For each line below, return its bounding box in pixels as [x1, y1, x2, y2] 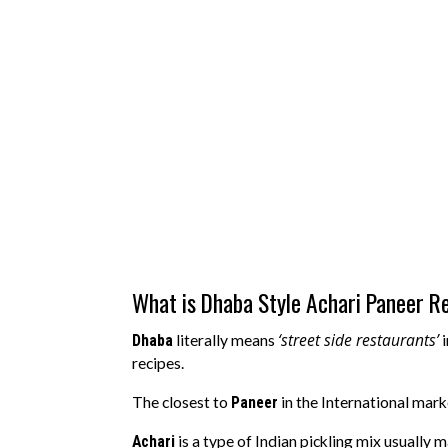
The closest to [132, 392, 231, 411]
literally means [173, 331, 278, 350]
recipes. [132, 354, 187, 373]
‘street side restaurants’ [278, 329, 439, 352]
